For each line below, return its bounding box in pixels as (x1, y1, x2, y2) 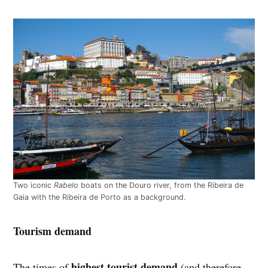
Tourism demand (13, 223, 92, 239)
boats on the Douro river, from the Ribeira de (78, 180, 244, 190)
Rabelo (54, 180, 79, 190)
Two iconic (13, 180, 54, 190)
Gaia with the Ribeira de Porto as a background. (13, 192, 186, 202)
